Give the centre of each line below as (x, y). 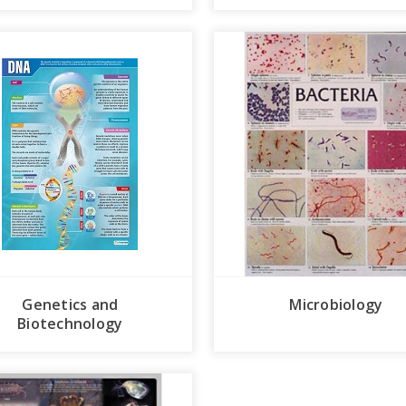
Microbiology (336, 304)
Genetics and (70, 304)
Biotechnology (70, 323)
